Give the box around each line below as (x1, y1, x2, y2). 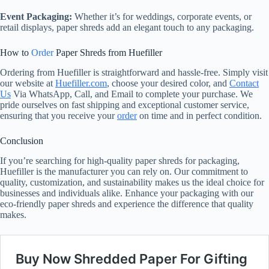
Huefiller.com (55, 77, 107, 88)
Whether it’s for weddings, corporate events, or (72, 11, 252, 22)
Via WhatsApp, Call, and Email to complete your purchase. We (11, 88, 253, 99)
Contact (229, 77, 259, 88)
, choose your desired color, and (107, 77, 229, 88)
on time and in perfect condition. (137, 110, 262, 121)
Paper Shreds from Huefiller (53, 47, 162, 58)
